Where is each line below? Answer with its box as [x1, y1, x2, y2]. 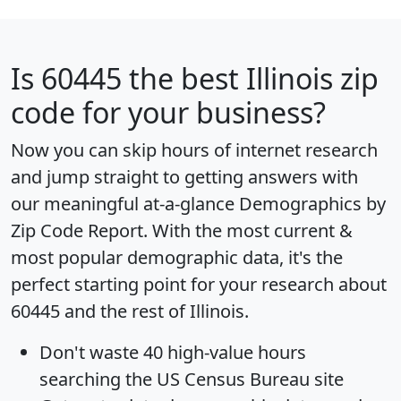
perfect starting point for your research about [11, 272, 387, 297]
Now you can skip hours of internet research [11, 138, 378, 163]
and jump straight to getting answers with [11, 165, 358, 190]
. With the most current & [143, 218, 353, 243]
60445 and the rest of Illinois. [11, 299, 249, 324]
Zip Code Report [11, 218, 143, 243]
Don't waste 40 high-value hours [39, 340, 306, 365]
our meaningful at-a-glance [11, 192, 239, 217]
